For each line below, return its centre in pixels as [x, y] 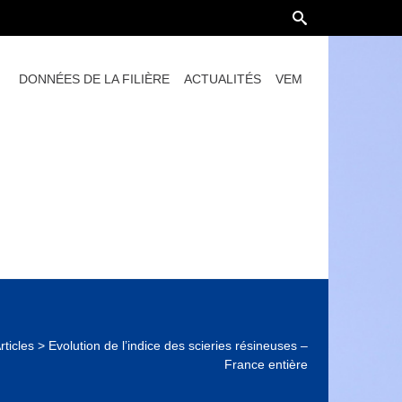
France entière [266, 364]
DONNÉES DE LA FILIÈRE [94, 79]
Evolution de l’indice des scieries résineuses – [178, 345]
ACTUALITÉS [222, 79]
